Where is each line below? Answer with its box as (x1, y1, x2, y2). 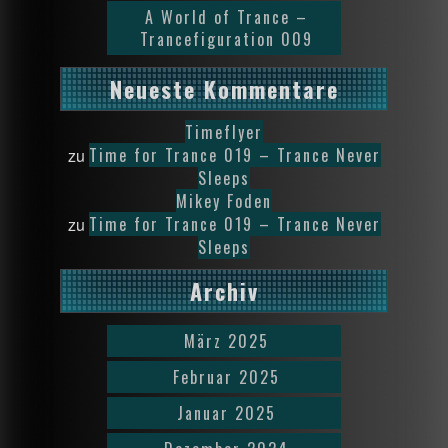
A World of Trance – (145, 4, 308, 29)
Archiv (189, 274, 259, 307)
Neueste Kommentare (109, 72, 339, 105)
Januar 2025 (177, 400, 276, 425)
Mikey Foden (176, 188, 272, 213)
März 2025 (184, 328, 269, 353)
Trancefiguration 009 (140, 26, 313, 51)
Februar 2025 (173, 364, 280, 389)
